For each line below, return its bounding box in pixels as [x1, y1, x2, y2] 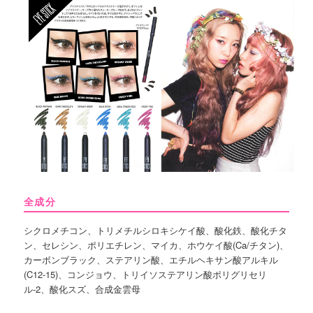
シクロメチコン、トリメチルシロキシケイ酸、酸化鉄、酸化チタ [24, 223, 288, 237]
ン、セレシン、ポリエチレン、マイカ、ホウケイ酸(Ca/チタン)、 [24, 238, 289, 252]
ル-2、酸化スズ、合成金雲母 [24, 282, 141, 296]
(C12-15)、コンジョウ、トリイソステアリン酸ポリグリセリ [24, 267, 268, 281]
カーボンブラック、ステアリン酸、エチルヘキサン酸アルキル [24, 252, 279, 266]
